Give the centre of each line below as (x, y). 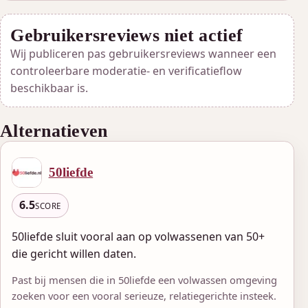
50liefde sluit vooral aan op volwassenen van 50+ (138, 236)
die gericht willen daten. (74, 253)
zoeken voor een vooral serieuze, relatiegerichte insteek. (144, 295)
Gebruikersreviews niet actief (127, 35)
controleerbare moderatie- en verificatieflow (126, 70)
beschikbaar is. (49, 88)
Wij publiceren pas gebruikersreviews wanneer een (144, 53)
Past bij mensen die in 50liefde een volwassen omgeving (144, 279)
